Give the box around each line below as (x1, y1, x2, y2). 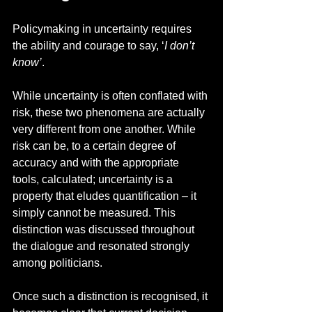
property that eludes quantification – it (13, 190, 199, 203)
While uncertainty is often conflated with (13, 90, 210, 102)
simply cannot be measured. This (13, 207, 178, 219)
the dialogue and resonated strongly (13, 240, 192, 253)
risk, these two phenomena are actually (13, 107, 208, 119)
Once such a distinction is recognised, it (13, 290, 210, 303)
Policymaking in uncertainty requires (13, 23, 194, 36)
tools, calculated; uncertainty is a (13, 173, 175, 186)
